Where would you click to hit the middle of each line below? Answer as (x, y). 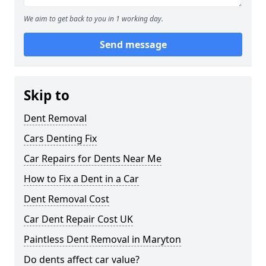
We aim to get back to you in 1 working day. (94, 19)
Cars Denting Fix (60, 139)
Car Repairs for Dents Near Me (93, 159)
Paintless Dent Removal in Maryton (102, 240)
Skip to (47, 96)
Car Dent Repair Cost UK (78, 219)
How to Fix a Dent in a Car (81, 179)
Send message (133, 45)
